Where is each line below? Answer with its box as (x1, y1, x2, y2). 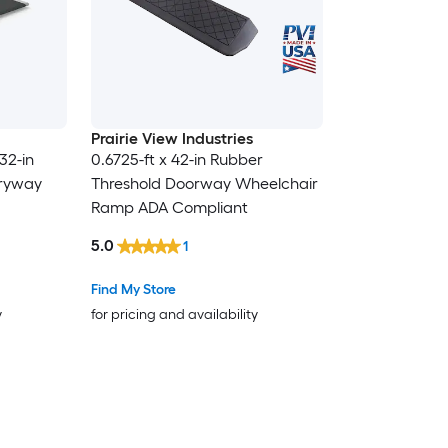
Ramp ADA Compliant (90, 198, 248, 218)
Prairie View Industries (90, 129, 253, 149)
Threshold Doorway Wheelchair (90, 174, 318, 194)
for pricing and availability (90, 305, 258, 323)
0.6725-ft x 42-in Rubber (90, 150, 263, 170)
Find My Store (90, 280, 176, 298)
